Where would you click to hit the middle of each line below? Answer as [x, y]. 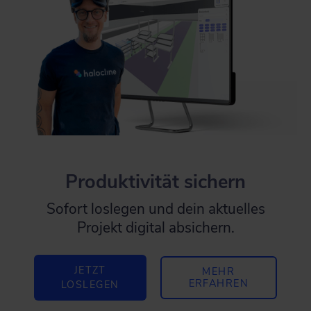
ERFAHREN [219, 284]
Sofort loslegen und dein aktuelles [155, 209]
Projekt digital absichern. [155, 228]
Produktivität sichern [155, 183]
